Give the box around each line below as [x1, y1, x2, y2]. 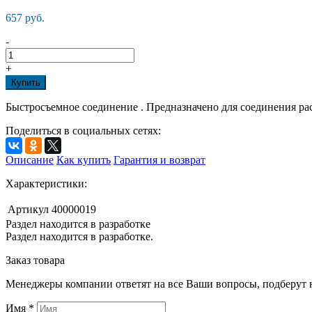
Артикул [8, 203, 49, 216]
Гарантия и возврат [114, 154, 205, 166]
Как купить [56, 154, 111, 166]
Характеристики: [6, 178, 87, 190]
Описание [6, 154, 54, 166]
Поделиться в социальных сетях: [6, 125, 161, 137]
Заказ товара [6, 254, 65, 267]
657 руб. [6, 12, 45, 24]
